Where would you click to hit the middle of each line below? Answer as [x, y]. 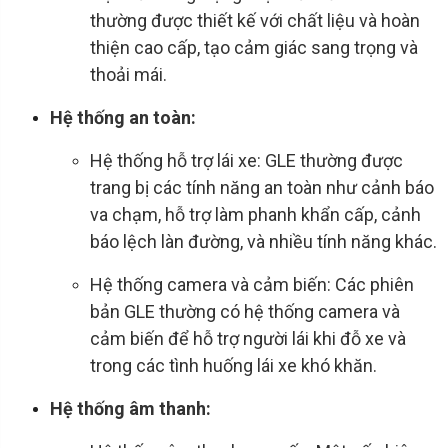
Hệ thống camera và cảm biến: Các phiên [252, 285]
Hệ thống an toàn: [123, 118]
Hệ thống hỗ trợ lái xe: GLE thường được [246, 161]
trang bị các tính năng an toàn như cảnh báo [262, 188]
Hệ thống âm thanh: [130, 409]
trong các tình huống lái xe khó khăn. [233, 366]
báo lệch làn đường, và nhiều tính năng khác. [263, 242]
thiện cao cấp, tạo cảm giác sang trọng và [254, 48]
